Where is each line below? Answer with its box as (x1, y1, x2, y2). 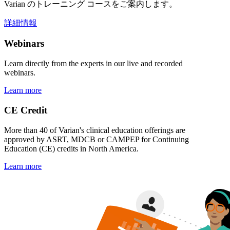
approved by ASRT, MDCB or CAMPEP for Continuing (4, 135, 189, 144)
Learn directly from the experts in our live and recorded (4, 59, 183, 68)
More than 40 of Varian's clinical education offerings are (4, 125, 185, 135)
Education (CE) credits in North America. (4, 144, 139, 153)
